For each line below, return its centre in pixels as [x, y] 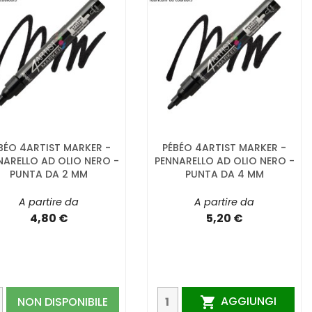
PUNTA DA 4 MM [224, 174]
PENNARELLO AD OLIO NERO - [224, 161]
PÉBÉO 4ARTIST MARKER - [224, 147]
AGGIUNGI [248, 301]
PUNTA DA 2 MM [49, 174]
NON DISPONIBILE [63, 302]
